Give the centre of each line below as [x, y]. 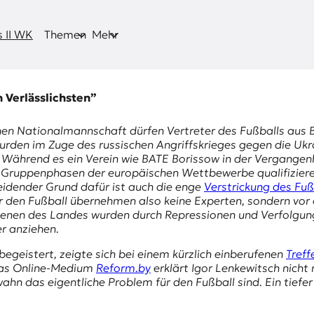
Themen [65, 35]
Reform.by [123, 268]
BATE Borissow [180, 159]
